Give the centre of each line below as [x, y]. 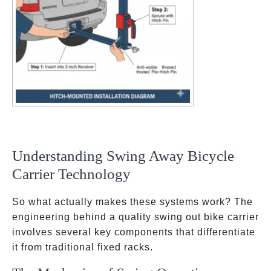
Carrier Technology [71, 174]
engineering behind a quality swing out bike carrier [135, 217]
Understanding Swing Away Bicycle [123, 156]
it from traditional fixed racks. [83, 247]
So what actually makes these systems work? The [132, 202]
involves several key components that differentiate [134, 232]
